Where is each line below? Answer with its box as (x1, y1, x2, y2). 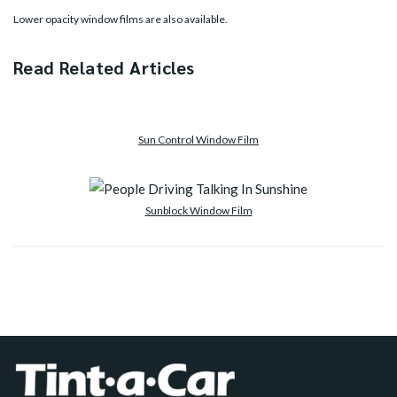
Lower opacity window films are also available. (13, 12, 228, 26)
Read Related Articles (13, 56, 195, 79)
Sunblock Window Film (144, 204, 253, 217)
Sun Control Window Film (138, 133, 259, 146)
